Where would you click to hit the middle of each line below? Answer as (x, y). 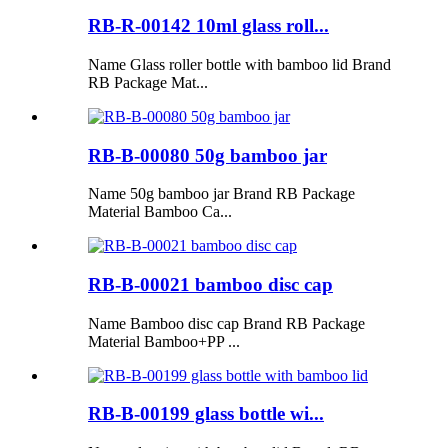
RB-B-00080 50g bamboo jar (207, 155)
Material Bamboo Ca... (160, 212)
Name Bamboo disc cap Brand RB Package (226, 323)
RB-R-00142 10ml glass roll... (208, 26)
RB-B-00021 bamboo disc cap (210, 284)
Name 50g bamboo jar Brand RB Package (221, 194)
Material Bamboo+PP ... (164, 341)
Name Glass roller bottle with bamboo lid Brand (239, 64)
